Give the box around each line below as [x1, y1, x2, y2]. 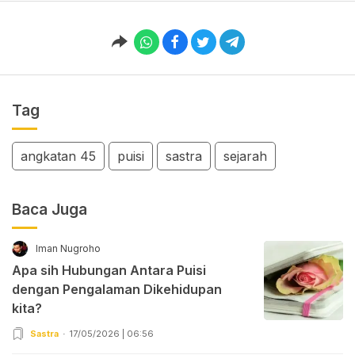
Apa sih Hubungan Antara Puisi [12, 261, 206, 278]
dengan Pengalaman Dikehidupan [12, 281, 222, 297]
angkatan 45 [21, 147, 96, 164]
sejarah [223, 147, 267, 164]
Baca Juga [12, 200, 87, 219]
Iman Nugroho [36, 242, 101, 254]
